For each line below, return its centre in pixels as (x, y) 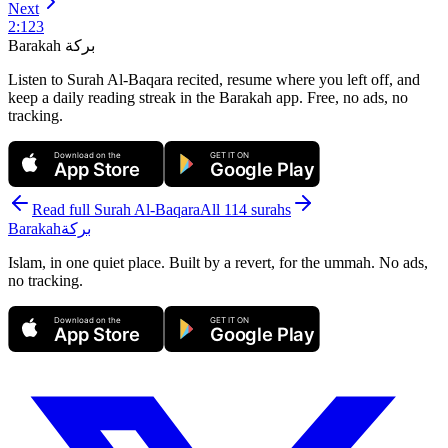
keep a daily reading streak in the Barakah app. (155, 98)
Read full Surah (83, 210)
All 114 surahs (245, 210)
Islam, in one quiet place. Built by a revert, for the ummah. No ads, (218, 263)
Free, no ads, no (355, 98)
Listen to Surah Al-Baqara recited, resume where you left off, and (214, 80)
